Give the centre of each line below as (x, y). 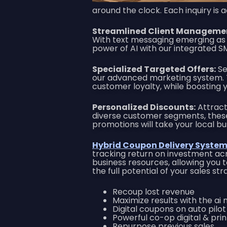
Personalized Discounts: (144, 107)
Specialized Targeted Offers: (154, 69)
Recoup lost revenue (154, 192)
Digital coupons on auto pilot (169, 209)
